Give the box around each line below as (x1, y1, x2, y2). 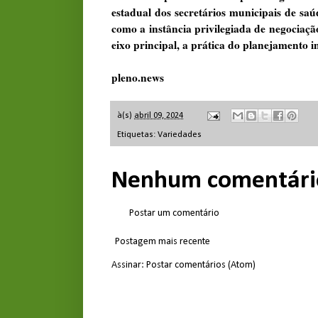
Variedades (158, 130, 202, 139)
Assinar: (111, 259, 146, 270)
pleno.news (111, 69, 164, 85)
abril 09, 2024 (134, 111, 183, 121)
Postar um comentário (129, 207, 219, 219)
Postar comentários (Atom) (146, 259, 256, 270)
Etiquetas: (117, 130, 158, 139)
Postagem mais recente (115, 236, 210, 247)
